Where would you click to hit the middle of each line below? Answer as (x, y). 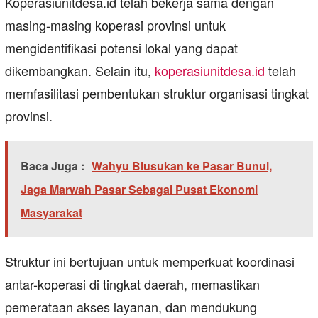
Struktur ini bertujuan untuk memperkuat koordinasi (150, 262)
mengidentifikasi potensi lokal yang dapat (121, 48)
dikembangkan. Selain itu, (80, 71)
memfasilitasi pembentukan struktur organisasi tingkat (157, 93)
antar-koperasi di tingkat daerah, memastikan (132, 284)
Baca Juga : (53, 166)
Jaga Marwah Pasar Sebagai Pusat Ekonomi (139, 190)
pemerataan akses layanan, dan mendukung (131, 307)
